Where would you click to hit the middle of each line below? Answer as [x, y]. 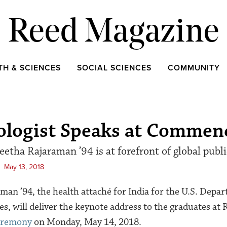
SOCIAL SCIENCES [114, 68]
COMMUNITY [194, 68]
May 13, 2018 [24, 167]
